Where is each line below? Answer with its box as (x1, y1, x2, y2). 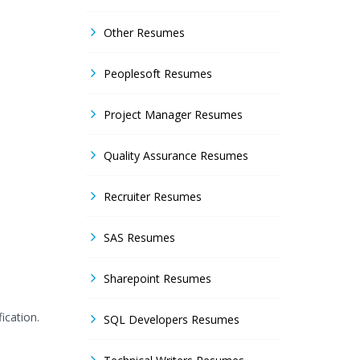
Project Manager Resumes (104, 107, 243, 122)
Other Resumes (104, 25, 185, 40)
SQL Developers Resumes (104, 312, 239, 327)
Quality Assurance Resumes (104, 148, 248, 163)
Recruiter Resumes (104, 189, 202, 204)
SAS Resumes (104, 230, 175, 245)
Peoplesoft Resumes (104, 66, 212, 81)
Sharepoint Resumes (104, 271, 211, 286)
